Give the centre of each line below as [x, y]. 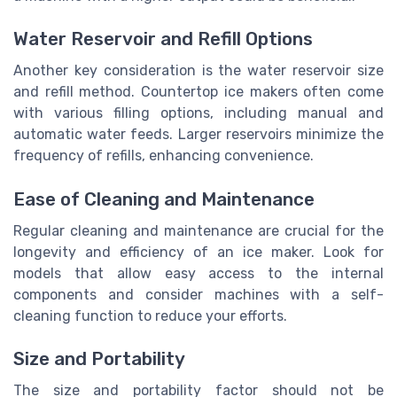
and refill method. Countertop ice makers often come [198, 92]
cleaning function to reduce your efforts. [150, 315]
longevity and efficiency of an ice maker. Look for [198, 252]
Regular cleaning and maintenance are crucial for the [198, 230]
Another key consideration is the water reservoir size [198, 71]
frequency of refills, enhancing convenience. [163, 156]
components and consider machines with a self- [198, 294]
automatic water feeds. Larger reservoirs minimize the [198, 135]
